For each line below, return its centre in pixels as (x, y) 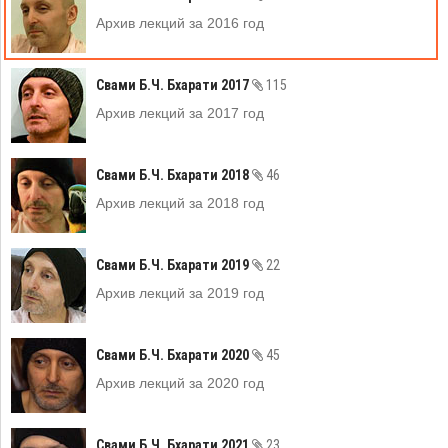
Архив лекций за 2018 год (180, 203)
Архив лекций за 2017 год (180, 113)
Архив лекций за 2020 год (180, 383)
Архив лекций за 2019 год (180, 293)
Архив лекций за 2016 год (180, 23)
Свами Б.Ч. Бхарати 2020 (174, 355)
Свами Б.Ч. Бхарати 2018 (174, 175)
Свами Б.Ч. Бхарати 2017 (174, 85)
